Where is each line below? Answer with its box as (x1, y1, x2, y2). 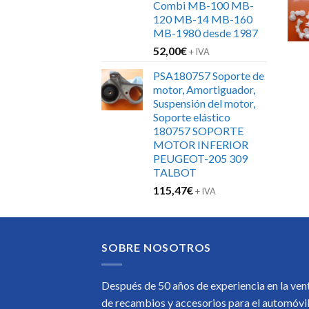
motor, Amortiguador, (153, 83, 255, 97)
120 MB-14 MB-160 (153, 12, 252, 26)
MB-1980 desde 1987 (153, 26, 258, 40)
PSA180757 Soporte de (153, 69, 264, 83)
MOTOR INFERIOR (153, 138, 248, 152)
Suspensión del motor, (153, 97, 255, 110)
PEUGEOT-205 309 (153, 152, 248, 166)
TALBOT (153, 166, 197, 179)
